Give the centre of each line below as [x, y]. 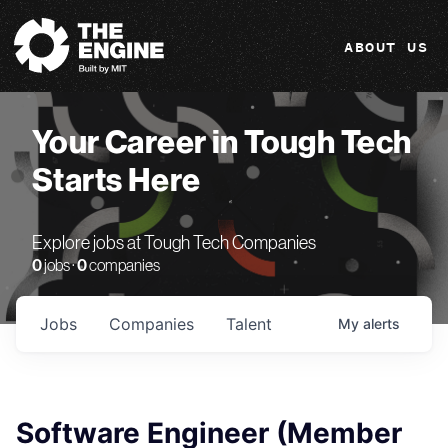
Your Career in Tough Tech [222, 143]
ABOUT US [386, 47]
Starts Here [116, 181]
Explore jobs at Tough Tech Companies [174, 244]
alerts [381, 323]
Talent [249, 324]
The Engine [40, 16]
